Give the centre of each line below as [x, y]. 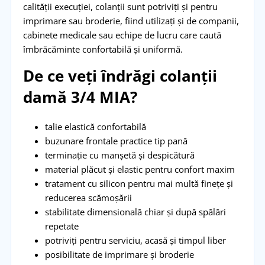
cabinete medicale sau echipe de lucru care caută [122, 35]
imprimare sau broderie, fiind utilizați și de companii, [131, 21]
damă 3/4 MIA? [80, 97]
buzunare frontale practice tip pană [117, 141]
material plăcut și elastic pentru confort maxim [140, 169]
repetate [62, 226]
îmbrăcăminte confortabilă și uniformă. [103, 49]
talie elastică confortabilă [96, 127]
